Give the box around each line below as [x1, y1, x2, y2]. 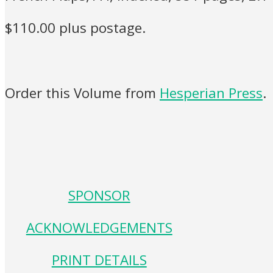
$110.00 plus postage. [5, 18, 146, 38]
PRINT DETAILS [51, 250, 147, 270]
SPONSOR [68, 185, 130, 205]
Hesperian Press [160, 83, 263, 102]
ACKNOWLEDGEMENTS [26, 218, 172, 237]
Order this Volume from [5, 83, 160, 102]
